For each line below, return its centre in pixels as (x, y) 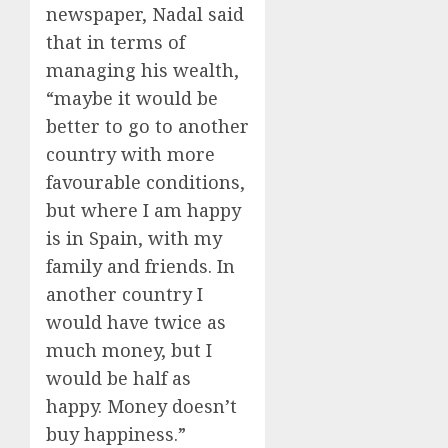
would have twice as (136, 321)
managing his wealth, (142, 69)
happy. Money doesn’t (141, 405)
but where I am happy (143, 209)
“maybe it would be (132, 97)
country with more (130, 153)
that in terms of (115, 41)
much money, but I (129, 349)
